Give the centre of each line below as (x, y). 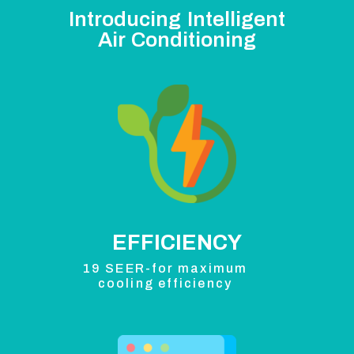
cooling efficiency (165, 284)
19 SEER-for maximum (165, 269)
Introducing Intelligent (177, 19)
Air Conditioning (177, 40)
